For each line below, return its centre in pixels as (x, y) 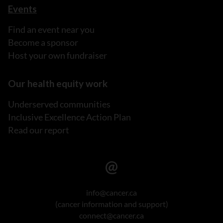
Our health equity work (58, 84)
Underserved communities (59, 104)
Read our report (39, 130)
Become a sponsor (43, 43)
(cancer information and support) (111, 204)
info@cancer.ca (111, 192)
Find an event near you (51, 30)
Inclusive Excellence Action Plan (69, 117)
